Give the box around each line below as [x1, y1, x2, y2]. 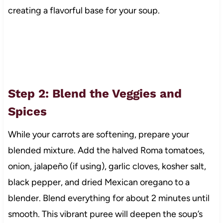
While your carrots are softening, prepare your [7, 128, 189, 140]
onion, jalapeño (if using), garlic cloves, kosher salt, [7, 160, 206, 172]
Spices [7, 104, 47, 118]
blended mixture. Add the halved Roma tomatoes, [7, 144, 205, 156]
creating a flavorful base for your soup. [7, 4, 160, 16]
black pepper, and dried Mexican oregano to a [7, 176, 190, 188]
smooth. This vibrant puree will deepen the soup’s [7, 208, 203, 220]
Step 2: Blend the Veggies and [7, 86, 182, 101]
